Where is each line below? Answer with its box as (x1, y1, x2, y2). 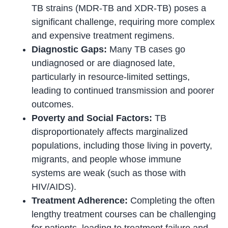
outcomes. (32, 99, 74, 110)
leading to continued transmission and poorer (32, 85, 215, 96)
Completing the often (128, 195, 215, 206)
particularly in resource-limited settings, (32, 72, 190, 82)
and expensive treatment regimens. (32, 31, 175, 41)
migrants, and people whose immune (32, 154, 182, 165)
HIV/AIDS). (32, 182, 77, 192)
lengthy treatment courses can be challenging (32, 209, 216, 220)
